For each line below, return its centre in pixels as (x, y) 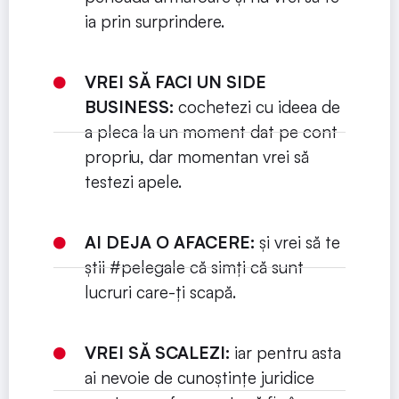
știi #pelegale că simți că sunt (194, 268)
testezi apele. (133, 182)
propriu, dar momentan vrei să (196, 157)
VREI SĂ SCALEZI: (157, 353)
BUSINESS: (129, 107)
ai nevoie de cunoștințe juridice (199, 378)
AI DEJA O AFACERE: (169, 243)
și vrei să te (297, 243)
